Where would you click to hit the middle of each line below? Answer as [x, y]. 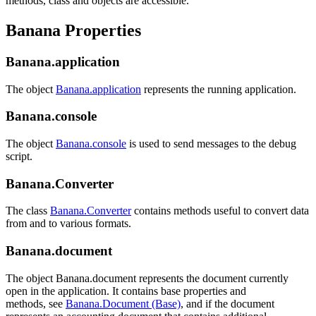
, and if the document [227, 303]
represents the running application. [219, 89]
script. [19, 156]
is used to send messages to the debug [211, 143]
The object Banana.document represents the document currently [147, 278]
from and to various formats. [68, 224]
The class [28, 211]
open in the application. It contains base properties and [126, 291]
